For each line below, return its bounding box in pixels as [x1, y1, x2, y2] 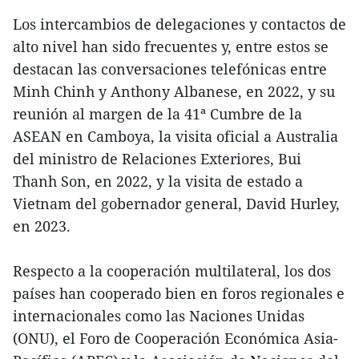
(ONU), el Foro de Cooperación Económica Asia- [13, 329, 338, 349]
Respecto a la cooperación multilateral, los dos [13, 261, 331, 281]
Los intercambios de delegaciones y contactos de [13, 14, 346, 34]
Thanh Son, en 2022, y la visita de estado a [13, 171, 303, 192]
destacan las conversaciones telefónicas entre [13, 59, 327, 79]
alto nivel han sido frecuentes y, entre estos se [13, 37, 329, 57]
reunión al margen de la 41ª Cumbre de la [13, 104, 302, 124]
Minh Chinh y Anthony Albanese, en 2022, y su [13, 82, 335, 102]
